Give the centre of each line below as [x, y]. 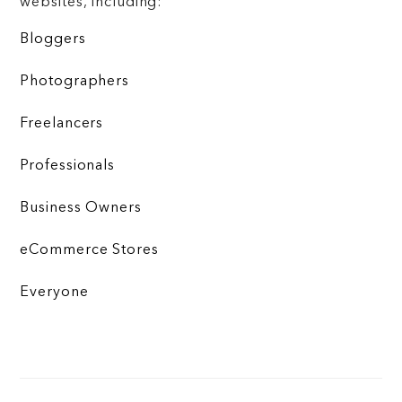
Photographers [74, 82]
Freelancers [62, 124]
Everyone [54, 293]
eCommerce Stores [89, 251]
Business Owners [81, 209]
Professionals [67, 166]
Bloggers [53, 40]
